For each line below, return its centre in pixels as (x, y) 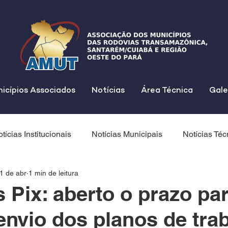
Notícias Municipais (127, 134)
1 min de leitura (53, 173)
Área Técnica (167, 91)
